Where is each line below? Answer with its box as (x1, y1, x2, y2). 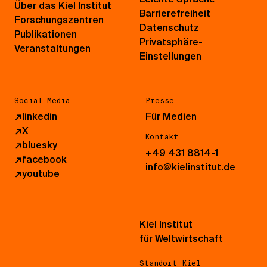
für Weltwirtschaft (139, 232, 223, 245)
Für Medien (145, 110, 197, 123)
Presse (145, 95, 174, 105)
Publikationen (14, 27, 77, 41)
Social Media (14, 95, 70, 105)
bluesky (22, 138, 57, 151)
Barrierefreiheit (139, 7, 210, 20)
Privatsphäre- (139, 35, 203, 48)
